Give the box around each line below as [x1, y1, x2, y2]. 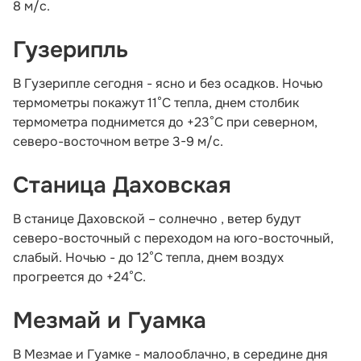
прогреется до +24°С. [13, 268, 146, 285]
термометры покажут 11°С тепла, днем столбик [13, 93, 299, 111]
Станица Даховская [13, 170, 231, 200]
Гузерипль [13, 35, 128, 64]
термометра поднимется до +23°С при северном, [13, 113, 317, 131]
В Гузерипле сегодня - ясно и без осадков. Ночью [13, 74, 323, 92]
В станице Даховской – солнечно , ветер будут [13, 210, 301, 227]
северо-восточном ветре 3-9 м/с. [13, 132, 223, 150]
